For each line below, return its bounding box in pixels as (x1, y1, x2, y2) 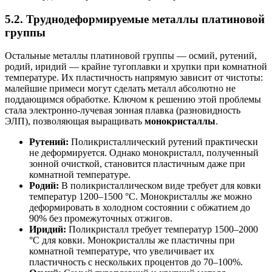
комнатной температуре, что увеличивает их (29, 246, 214, 257)
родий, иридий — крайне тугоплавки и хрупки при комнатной (5, 61, 267, 72)
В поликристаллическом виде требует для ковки (59, 180, 261, 191)
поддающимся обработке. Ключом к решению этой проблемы (5, 94, 261, 105)
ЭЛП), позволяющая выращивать (5, 116, 144, 127)
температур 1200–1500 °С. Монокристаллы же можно (29, 191, 252, 202)
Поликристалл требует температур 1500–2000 (66, 224, 258, 235)
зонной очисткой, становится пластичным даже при (29, 158, 245, 169)
